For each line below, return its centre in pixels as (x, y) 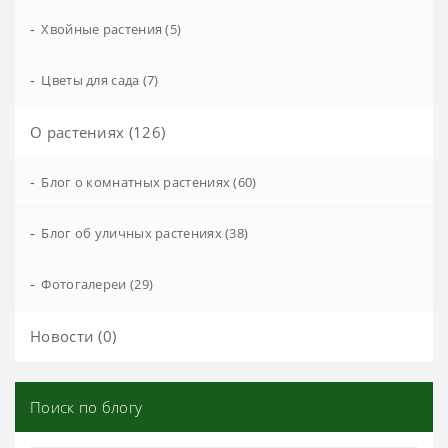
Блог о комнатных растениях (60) (149, 181)
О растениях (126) (98, 131)
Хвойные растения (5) (111, 28)
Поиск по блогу (86, 406)
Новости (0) (73, 335)
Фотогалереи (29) (97, 283)
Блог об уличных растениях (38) (145, 232)
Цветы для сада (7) (100, 79)
